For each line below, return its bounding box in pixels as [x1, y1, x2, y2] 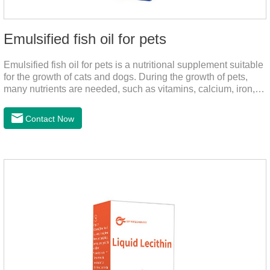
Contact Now [23, 113, 74, 124]
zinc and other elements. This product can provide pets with [4, 95, 256, 106]
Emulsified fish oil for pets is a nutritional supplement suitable [4, 59, 263, 70]
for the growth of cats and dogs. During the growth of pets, [4, 71, 248, 82]
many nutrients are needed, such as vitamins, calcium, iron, [4, 83, 255, 94]
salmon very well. [4, 107, 78, 118]
